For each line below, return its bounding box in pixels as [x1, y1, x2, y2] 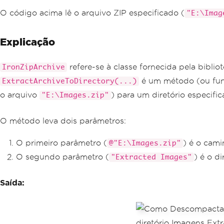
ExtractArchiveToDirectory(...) [2, 77, 137, 85]
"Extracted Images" [111, 153, 192, 161]
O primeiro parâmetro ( [16, 138, 107, 147]
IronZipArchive [2, 63, 65, 71]
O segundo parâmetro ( [16, 152, 109, 161]
